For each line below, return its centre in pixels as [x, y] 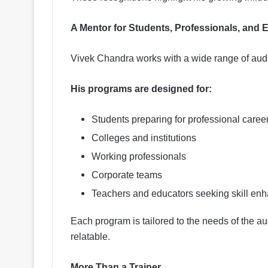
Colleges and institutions [144, 138]
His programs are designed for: [141, 89]
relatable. [90, 236]
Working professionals [139, 156]
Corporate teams [127, 175]
